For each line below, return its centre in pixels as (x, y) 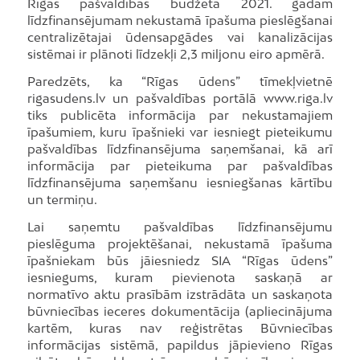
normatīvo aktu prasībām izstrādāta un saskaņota (180, 294)
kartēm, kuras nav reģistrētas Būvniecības (180, 327)
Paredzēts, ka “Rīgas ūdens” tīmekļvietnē (180, 81)
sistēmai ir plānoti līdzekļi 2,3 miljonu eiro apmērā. (176, 54)
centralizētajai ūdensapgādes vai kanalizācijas (180, 37)
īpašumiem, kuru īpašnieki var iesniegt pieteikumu (180, 131)
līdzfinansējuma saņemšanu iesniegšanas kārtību (180, 182)
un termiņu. (62, 199)
